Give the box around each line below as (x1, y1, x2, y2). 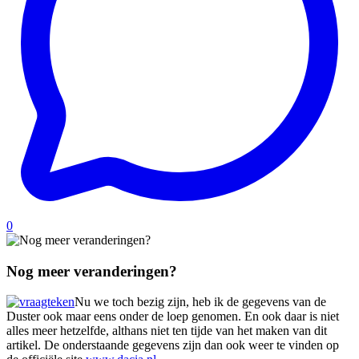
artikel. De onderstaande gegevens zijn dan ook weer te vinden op (6, 338, 339, 353)
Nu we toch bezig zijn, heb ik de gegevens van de (75, 295, 326, 309)
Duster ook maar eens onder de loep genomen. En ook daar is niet (6, 309, 339, 324)
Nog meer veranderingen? (6, 262, 177, 280)
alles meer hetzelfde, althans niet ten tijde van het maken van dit (6, 324, 327, 338)
